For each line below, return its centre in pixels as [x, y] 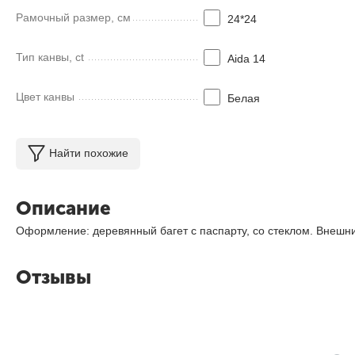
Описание [63, 208]
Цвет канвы [45, 96]
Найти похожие [89, 153]
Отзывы [53, 277]
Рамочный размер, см [73, 17]
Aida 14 [246, 58]
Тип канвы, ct [50, 57]
